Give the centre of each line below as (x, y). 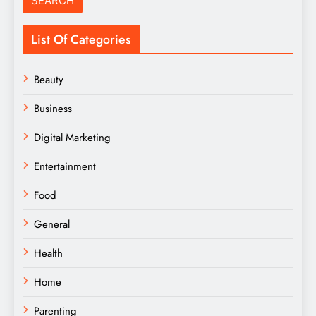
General (52, 225)
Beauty (49, 80)
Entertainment (65, 167)
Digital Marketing (72, 138)
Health (48, 254)
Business (53, 109)
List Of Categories (81, 40)
